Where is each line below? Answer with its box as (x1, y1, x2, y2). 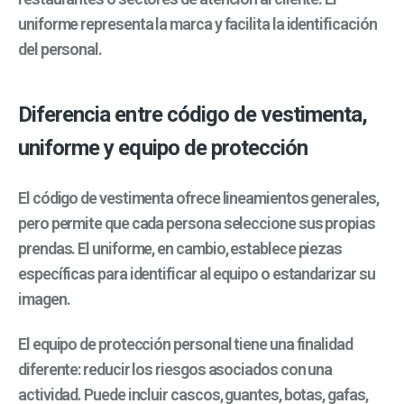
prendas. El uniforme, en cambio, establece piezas (18, 238, 343, 258)
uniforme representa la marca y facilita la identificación (18, 14, 377, 34)
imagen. (18, 289, 70, 308)
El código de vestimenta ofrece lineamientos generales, (18, 188, 379, 207)
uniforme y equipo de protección (18, 135, 308, 161)
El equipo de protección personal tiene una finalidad (18, 335, 353, 354)
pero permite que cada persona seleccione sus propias (18, 213, 375, 233)
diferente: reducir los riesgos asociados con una (18, 360, 333, 380)
